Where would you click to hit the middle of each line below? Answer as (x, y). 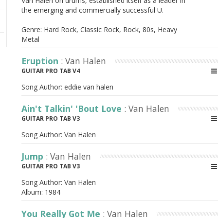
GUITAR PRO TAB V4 (51, 71)
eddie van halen (89, 87)
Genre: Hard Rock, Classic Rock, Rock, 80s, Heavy (99, 29)
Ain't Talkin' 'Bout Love (73, 109)
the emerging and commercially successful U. (92, 10)
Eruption (41, 61)
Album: (33, 192)
